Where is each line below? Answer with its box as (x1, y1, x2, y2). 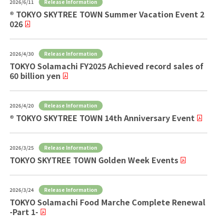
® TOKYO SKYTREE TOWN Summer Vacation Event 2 (10, 8, 204, 20)
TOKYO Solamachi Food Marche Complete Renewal (10, 196, 205, 208)
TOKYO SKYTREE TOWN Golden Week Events (10, 154, 178, 166)
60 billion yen (10, 69, 61, 81)
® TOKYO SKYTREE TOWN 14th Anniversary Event (10, 111, 195, 124)
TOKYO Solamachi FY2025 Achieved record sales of (10, 60, 203, 72)
